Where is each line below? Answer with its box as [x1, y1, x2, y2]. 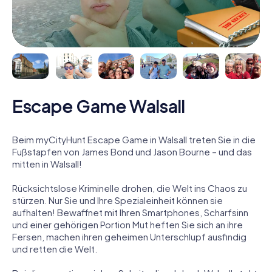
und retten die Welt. [12, 242, 97, 254]
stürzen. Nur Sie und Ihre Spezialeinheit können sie [12, 194, 223, 206]
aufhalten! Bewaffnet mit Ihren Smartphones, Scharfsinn [12, 206, 248, 218]
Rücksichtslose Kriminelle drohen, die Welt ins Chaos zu [12, 182, 247, 194]
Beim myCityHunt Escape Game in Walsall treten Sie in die [12, 133, 256, 145]
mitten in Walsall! [12, 157, 82, 169]
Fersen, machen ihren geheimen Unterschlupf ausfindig [12, 230, 246, 242]
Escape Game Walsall [12, 95, 185, 117]
